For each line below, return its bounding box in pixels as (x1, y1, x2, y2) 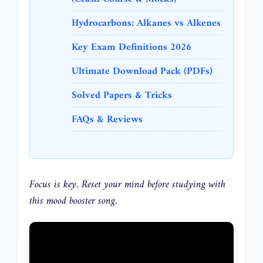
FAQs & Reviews (72, 111, 143, 129)
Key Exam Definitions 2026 (72, 39, 191, 57)
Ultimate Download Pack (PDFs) (72, 63, 213, 81)
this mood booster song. (29, 191, 117, 210)
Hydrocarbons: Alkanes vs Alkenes (72, 15, 221, 33)
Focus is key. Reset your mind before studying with (29, 175, 225, 194)
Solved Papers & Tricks (72, 87, 172, 105)
